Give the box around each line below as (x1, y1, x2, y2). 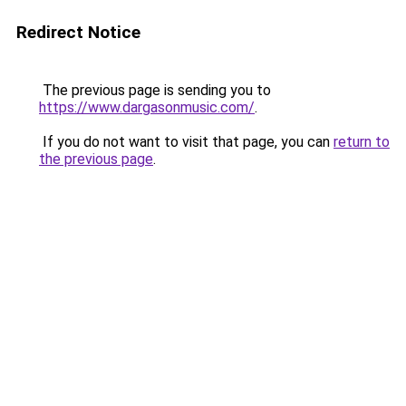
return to (333, 133, 390, 150)
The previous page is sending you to (39, 82, 271, 99)
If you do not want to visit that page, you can (39, 133, 333, 150)
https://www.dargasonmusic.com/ (39, 99, 255, 116)
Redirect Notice (16, 22, 140, 43)
